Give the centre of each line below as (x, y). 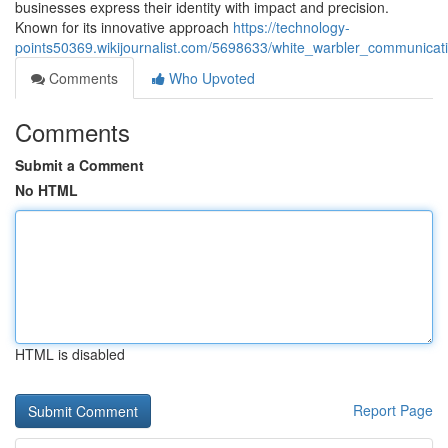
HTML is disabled (70, 354)
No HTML (46, 190)
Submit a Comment (79, 165)
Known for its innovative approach (124, 27)
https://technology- (291, 27)
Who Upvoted (210, 78)
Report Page (393, 410)
